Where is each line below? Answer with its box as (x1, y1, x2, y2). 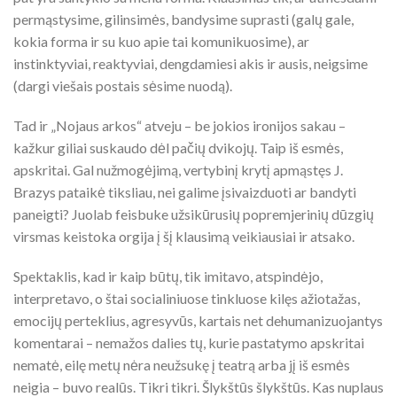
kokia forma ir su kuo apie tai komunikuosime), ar (13, 32, 309, 50)
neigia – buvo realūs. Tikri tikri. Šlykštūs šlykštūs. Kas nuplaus (13, 378, 384, 395)
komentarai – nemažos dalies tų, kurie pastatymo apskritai (13, 333, 364, 351)
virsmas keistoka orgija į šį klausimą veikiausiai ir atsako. (13, 227, 354, 245)
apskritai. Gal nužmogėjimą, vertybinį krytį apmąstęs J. (13, 160, 343, 178)
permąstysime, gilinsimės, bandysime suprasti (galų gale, (13, 10, 354, 27)
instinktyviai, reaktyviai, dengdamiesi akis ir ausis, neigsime (13, 54, 368, 72)
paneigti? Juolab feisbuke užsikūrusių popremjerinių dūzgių (13, 205, 374, 222)
